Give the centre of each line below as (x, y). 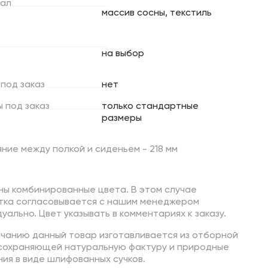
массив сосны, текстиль (157, 13)
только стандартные (150, 107)
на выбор (123, 54)
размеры (122, 119)
